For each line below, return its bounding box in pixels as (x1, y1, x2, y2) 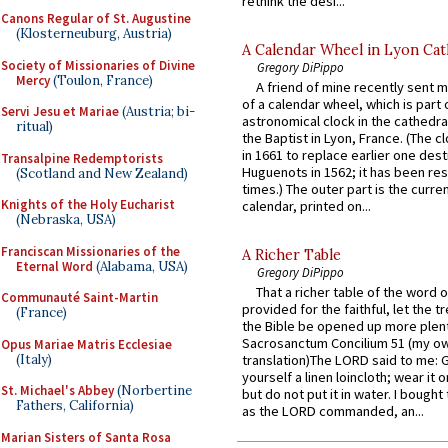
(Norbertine (114, 382, 192, 399)
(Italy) (16, 350, 52, 368)
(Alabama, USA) (93, 257, 188, 275)
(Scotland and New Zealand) (16, 164, 188, 182)
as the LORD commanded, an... (242, 402, 424, 421)
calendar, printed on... (242, 197, 371, 216)
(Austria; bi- (119, 103, 195, 120)
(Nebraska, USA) (16, 211, 116, 228)
